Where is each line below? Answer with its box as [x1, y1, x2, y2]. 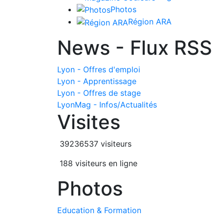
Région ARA [128, 17, 172, 27]
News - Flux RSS [57, 36, 212, 60]
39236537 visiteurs [57, 139, 131, 149]
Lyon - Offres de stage [57, 88, 141, 98]
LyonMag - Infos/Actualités [57, 100, 157, 110]
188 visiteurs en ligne [57, 158, 137, 169]
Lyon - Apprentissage [57, 76, 136, 87]
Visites [57, 110, 120, 134]
